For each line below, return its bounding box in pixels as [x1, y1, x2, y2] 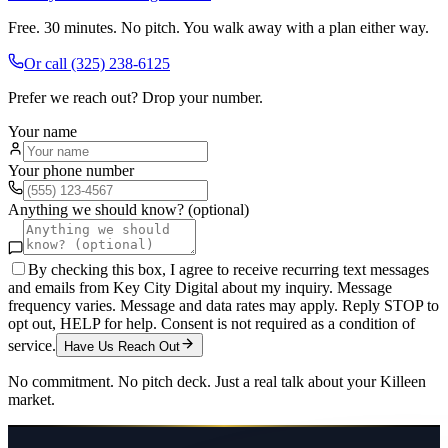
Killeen [380, 373, 426, 391]
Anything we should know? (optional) [8, 201, 249, 219]
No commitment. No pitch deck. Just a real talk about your [8, 373, 380, 391]
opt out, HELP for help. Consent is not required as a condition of [8, 315, 415, 333]
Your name [8, 123, 77, 141]
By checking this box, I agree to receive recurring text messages [28, 261, 429, 279]
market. [8, 391, 55, 409]
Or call [24, 55, 71, 73]
